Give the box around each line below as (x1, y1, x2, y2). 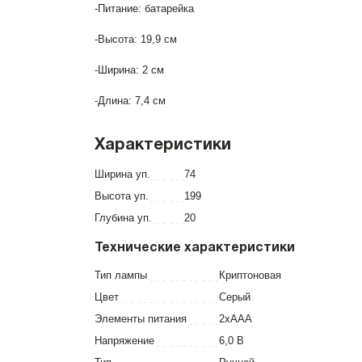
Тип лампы (95, 269, 147, 281)
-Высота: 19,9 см (95, 33, 177, 45)
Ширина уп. (95, 168, 150, 180)
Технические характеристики (95, 242, 295, 254)
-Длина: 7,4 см (95, 95, 166, 107)
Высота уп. (95, 190, 149, 202)
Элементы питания (95, 313, 187, 325)
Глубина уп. (95, 212, 152, 224)
